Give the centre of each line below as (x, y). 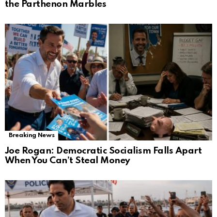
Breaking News (32, 136)
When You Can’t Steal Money (68, 161)
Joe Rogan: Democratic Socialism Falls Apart (103, 151)
